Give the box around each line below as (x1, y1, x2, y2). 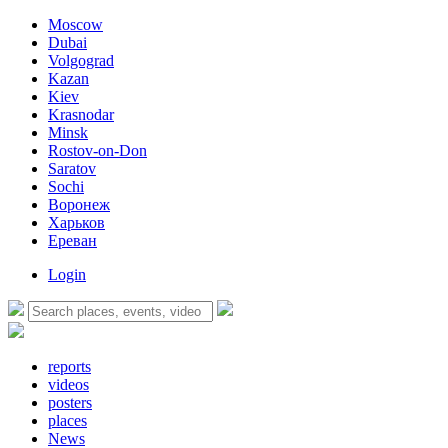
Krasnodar (48, 106, 114, 123)
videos (48, 376, 89, 393)
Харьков (48, 214, 105, 231)
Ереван (48, 232, 97, 249)
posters (48, 394, 92, 411)
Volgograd (48, 52, 114, 69)
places (48, 412, 87, 429)
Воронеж (48, 196, 110, 213)
